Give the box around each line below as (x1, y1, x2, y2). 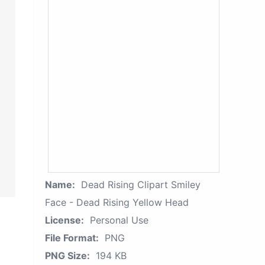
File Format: (45, 232, 99, 244)
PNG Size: (45, 250, 90, 261)
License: (45, 214, 84, 226)
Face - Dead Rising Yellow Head (45, 196, 189, 208)
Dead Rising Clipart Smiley (81, 179, 201, 190)
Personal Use (90, 214, 148, 226)
